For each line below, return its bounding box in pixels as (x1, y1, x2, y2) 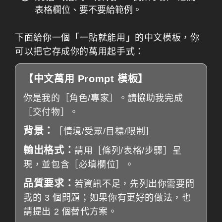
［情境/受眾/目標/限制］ (54, 126, 155, 136)
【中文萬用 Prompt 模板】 (23, 73, 149, 84)
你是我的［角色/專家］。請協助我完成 (23, 93, 183, 103)
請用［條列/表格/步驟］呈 (74, 146, 182, 156)
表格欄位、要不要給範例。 (35, 5, 142, 15)
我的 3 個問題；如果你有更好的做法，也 (23, 193, 191, 203)
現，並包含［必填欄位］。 (23, 160, 134, 169)
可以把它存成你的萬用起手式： (15, 47, 144, 56)
